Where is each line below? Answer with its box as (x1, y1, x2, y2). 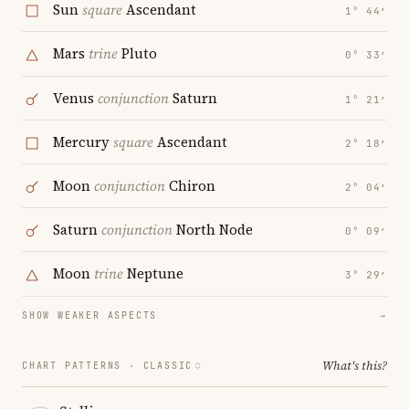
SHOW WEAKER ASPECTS (22, 309, 158, 321)
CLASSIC (142, 359, 194, 372)
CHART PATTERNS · (22, 359, 143, 372)
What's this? (322, 357, 387, 373)
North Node (173, 220, 253, 240)
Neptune (123, 264, 184, 284)
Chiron (165, 176, 215, 196)
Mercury (53, 131, 113, 152)
